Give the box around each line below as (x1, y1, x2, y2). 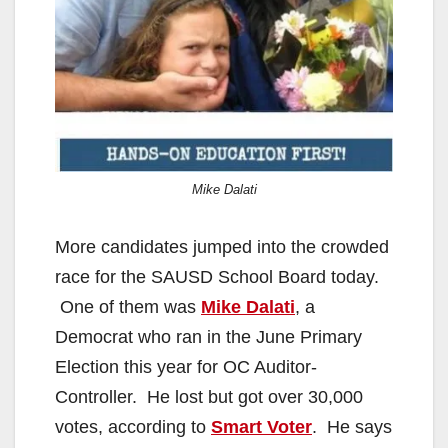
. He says (312, 416, 392, 437)
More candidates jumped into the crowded (55, 236, 389, 257)
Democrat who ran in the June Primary (55, 326, 362, 347)
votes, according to (55, 416, 211, 437)
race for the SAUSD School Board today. (55, 266, 379, 287)
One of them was (55, 296, 201, 317)
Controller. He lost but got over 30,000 (55, 386, 363, 407)
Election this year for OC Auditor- (55, 356, 317, 377)
